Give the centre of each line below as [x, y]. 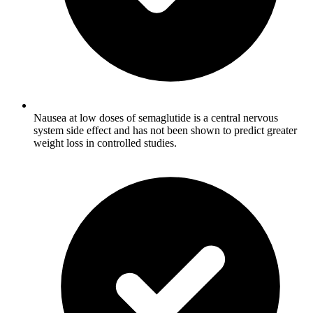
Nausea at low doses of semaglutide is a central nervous [156, 117]
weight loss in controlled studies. [105, 143]
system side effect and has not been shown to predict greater [165, 130]
